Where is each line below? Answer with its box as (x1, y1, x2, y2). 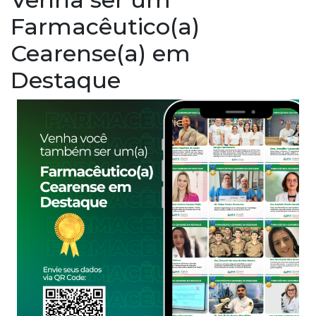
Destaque (11, 66, 121, 94)
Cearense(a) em (11, 39, 190, 67)
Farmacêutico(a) (11, 13, 200, 40)
